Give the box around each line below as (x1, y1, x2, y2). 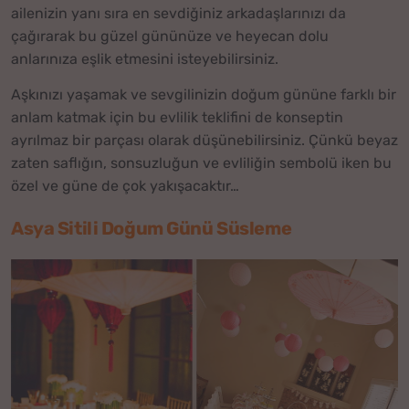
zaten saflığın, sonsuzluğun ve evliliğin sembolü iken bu (11, 153, 392, 172)
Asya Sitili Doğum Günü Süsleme (11, 216, 292, 239)
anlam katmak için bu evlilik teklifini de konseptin (11, 108, 343, 126)
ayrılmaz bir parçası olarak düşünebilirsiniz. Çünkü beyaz (11, 131, 398, 149)
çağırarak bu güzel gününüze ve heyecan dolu (11, 27, 329, 46)
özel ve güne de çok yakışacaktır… (11, 176, 239, 194)
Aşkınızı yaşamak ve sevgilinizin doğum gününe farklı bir (11, 85, 396, 103)
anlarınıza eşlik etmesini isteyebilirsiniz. (11, 50, 278, 68)
